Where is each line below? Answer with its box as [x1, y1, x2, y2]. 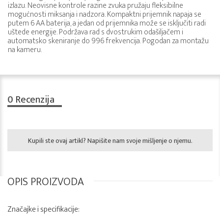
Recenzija [13, 91, 55, 108]
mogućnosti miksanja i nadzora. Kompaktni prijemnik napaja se [8, 8, 201, 21]
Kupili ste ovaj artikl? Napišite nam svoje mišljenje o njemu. [27, 135, 192, 146]
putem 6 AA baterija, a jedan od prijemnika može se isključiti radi [8, 17, 206, 30]
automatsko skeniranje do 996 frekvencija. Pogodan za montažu [8, 34, 209, 48]
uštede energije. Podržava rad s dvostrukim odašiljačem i [8, 26, 183, 39]
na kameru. [8, 43, 42, 56]
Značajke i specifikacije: [7, 203, 80, 216]
